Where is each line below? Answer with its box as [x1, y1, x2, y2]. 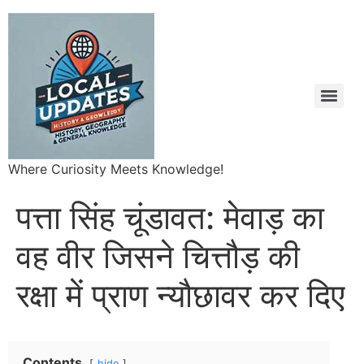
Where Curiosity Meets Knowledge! [8, 161, 223, 177]
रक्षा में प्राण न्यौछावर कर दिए [16, 275, 344, 315]
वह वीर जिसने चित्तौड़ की [16, 236, 300, 276]
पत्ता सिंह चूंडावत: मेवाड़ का [16, 197, 324, 237]
